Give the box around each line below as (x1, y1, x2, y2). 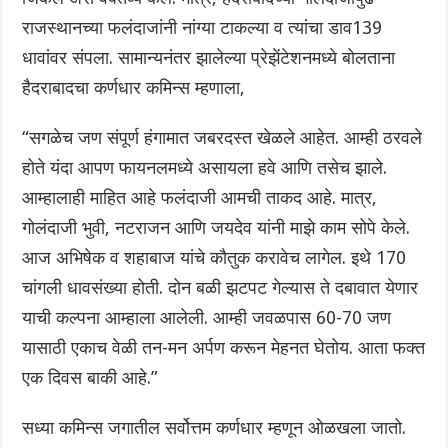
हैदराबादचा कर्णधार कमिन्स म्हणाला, (22, 77, 246, 99)
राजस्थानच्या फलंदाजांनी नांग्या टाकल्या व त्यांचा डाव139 (22, 17, 383, 39)
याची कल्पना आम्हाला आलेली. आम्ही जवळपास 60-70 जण (22, 307, 392, 329)
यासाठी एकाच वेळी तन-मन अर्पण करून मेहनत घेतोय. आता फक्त (22, 337, 426, 359)
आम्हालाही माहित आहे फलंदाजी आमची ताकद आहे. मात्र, (22, 187, 378, 209)
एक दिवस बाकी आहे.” (22, 367, 159, 389)
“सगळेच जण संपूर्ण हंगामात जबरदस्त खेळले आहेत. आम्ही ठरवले (22, 127, 423, 149)
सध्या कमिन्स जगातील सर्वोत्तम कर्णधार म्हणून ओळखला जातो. (22, 417, 407, 439)
